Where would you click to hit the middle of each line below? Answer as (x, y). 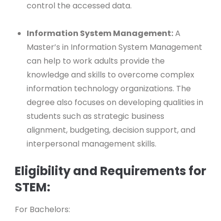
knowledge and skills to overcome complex (110, 74)
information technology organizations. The (109, 88)
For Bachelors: (42, 209)
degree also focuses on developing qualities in (115, 102)
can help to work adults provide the (96, 61)
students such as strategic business (95, 116)
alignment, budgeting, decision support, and (111, 130)
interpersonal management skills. (92, 144)
